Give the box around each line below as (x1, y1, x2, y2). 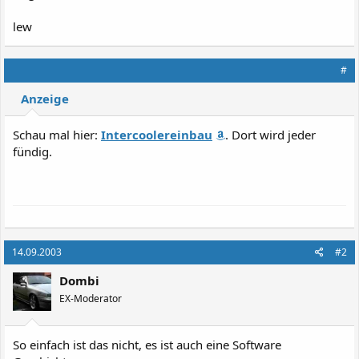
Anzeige (21, 91, 69, 107)
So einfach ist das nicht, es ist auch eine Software (13, 336, 281, 353)
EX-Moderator (59, 292, 122, 305)
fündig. (13, 143, 52, 159)
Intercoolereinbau (101, 127, 212, 143)
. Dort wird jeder (225, 127, 316, 143)
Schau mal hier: (13, 127, 101, 143)
